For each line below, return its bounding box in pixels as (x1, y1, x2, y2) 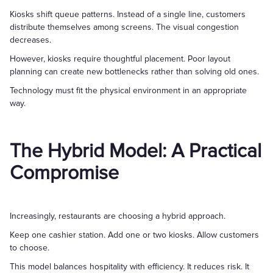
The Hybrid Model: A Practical (10, 140, 261, 163)
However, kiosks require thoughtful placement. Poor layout (10, 54, 230, 64)
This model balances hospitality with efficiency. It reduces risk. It (10, 261, 249, 272)
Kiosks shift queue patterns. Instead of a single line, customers (10, 9, 246, 19)
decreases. (10, 35, 51, 45)
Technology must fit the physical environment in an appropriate (10, 85, 247, 96)
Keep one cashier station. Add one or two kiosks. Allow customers (10, 230, 259, 240)
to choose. (10, 243, 49, 253)
